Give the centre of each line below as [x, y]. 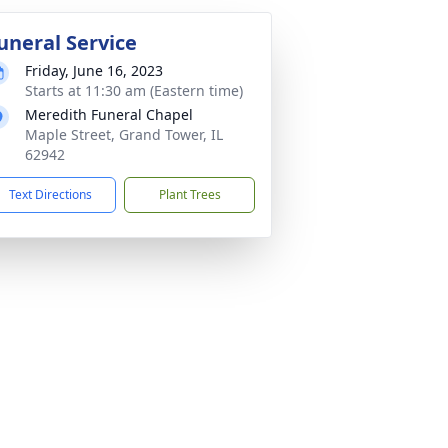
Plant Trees [189, 194]
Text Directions [50, 194]
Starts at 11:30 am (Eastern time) [134, 90]
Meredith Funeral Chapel [109, 114]
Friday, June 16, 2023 [94, 70]
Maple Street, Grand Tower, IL [124, 134]
